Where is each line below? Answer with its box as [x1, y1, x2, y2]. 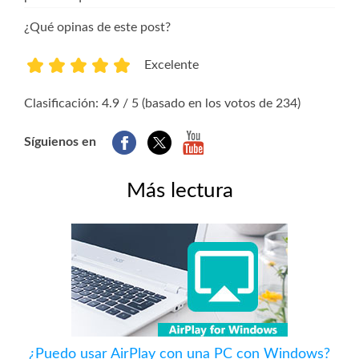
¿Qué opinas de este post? [24, 20, 171, 34]
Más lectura [126, 179, 233, 201]
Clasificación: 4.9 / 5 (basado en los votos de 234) [24, 96, 301, 110]
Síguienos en [24, 135, 96, 148]
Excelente [144, 58, 199, 71]
